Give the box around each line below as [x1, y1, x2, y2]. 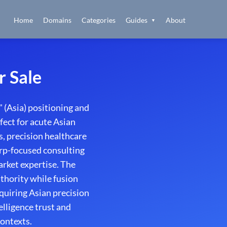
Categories [82, 16, 116, 24]
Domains [43, 16, 71, 24]
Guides [126, 16, 149, 24]
